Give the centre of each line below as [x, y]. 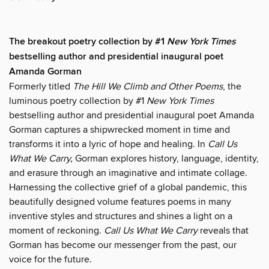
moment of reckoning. [56, 231]
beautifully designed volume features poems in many [120, 202]
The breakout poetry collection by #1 [88, 42]
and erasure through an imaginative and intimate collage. [128, 173]
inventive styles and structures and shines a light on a [121, 216]
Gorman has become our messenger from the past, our [123, 245]
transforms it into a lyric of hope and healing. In [108, 144]
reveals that [223, 231]
